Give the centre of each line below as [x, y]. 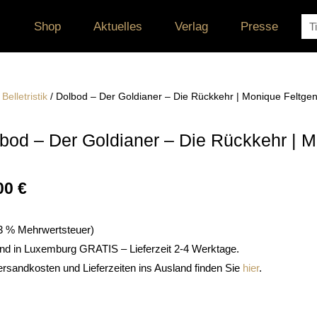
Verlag [191, 27]
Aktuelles [117, 27]
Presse [259, 27]
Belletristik [25, 97]
